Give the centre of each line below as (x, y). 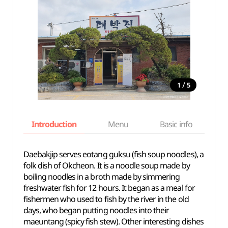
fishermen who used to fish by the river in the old (106, 199)
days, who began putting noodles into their (96, 210)
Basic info (176, 124)
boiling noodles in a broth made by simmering (102, 177)
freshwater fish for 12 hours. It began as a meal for (109, 188)
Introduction (54, 124)
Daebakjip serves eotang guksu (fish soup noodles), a (113, 154)
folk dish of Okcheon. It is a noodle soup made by (106, 165)
